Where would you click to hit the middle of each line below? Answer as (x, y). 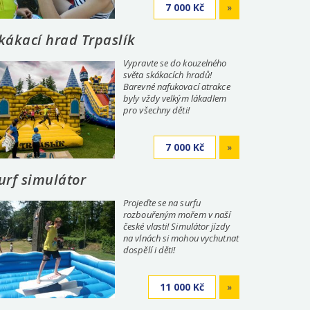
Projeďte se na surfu (162, 203)
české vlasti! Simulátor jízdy (176, 226)
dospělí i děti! (149, 250)
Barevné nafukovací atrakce (177, 86)
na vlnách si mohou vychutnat (181, 238)
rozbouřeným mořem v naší (177, 215)
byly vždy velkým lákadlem (175, 98)
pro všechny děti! (156, 110)
